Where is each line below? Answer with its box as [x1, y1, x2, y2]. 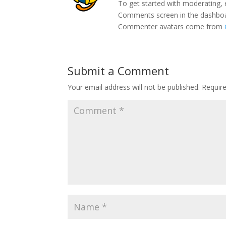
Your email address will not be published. [68, 82, 200, 92]
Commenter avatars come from [118, 22, 225, 31]
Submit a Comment [68, 63, 169, 78]
